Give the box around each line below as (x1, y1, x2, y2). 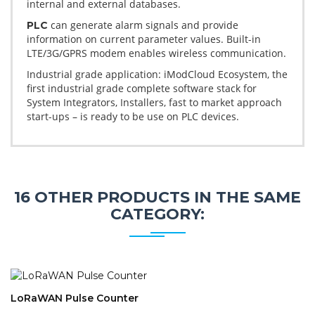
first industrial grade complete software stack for (27, 81, 257, 95)
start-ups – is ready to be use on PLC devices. (27, 109, 239, 123)
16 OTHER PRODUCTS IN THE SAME (14, 187, 301, 207)
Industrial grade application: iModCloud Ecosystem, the (27, 67, 288, 81)
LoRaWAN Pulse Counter (11, 291, 139, 304)
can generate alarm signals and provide (48, 18, 238, 32)
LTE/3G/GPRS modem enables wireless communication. (27, 46, 286, 60)
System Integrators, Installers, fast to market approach (27, 95, 282, 109)
